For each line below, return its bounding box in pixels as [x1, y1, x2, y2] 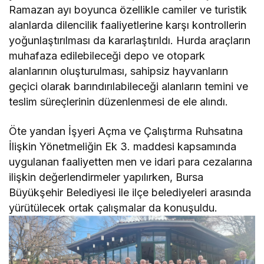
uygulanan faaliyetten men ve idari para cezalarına [9, 155, 253, 168]
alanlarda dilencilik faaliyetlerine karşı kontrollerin [9, 18, 247, 31]
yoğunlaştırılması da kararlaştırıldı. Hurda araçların [9, 34, 251, 47]
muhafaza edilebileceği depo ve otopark [9, 49, 206, 62]
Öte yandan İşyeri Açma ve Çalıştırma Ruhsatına [9, 124, 243, 137]
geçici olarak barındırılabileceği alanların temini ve [9, 80, 249, 93]
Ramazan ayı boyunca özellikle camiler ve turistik [9, 3, 247, 16]
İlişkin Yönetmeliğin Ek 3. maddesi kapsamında [9, 140, 237, 153]
